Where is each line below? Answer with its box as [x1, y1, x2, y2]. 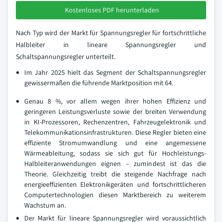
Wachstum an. [24, 200, 66, 210]
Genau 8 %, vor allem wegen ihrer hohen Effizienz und [24, 96, 206, 106]
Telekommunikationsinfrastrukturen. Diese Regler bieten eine [24, 127, 206, 137]
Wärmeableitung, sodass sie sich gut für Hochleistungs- [24, 148, 206, 158]
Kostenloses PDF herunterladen [65, 5, 159, 14]
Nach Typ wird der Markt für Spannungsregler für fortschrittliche [16, 28, 206, 37]
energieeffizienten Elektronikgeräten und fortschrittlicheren [24, 179, 206, 189]
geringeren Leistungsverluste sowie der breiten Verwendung [24, 107, 206, 116]
